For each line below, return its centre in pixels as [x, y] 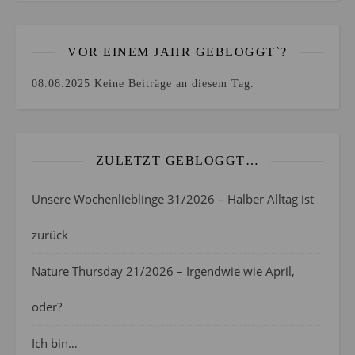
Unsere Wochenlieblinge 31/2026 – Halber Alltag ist [173, 199]
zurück [50, 235]
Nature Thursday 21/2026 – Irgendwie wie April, [163, 271]
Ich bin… [55, 343]
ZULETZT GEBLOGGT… [177, 160]
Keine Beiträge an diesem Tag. [172, 84]
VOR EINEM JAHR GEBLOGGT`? [177, 52]
